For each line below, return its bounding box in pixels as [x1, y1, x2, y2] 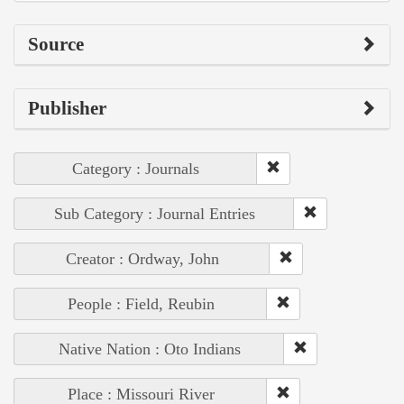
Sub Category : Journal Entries [53, 204, 255, 223]
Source [28, 32, 84, 55]
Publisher [28, 96, 106, 119]
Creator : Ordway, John [65, 249, 219, 268]
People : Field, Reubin [67, 294, 215, 313]
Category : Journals [72, 159, 199, 178]
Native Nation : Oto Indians [58, 339, 241, 358]
